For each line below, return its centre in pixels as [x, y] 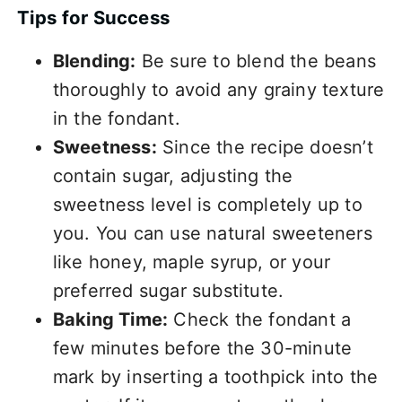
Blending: [94, 61]
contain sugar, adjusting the [173, 175]
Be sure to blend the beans [256, 61]
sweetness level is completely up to [207, 204]
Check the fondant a [260, 319]
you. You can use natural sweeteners [212, 233]
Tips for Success [93, 17]
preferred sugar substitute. [168, 290]
